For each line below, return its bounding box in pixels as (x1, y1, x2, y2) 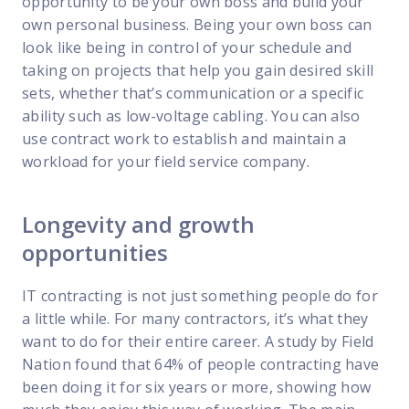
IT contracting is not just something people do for (22, 286, 378, 307)
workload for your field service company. (22, 152, 309, 173)
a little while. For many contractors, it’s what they (22, 309, 369, 330)
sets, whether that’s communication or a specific (22, 83, 364, 104)
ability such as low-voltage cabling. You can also (22, 106, 361, 127)
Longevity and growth (22, 209, 255, 240)
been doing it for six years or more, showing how (22, 377, 372, 398)
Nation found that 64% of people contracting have (22, 354, 380, 375)
